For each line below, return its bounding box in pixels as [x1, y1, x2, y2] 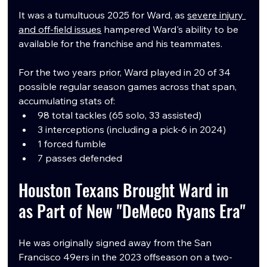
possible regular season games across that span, [18, 80, 240, 93]
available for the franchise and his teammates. [18, 38, 223, 50]
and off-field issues [18, 23, 102, 36]
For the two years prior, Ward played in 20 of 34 [18, 66, 234, 79]
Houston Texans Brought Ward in [18, 178, 233, 203]
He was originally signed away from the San [18, 237, 215, 249]
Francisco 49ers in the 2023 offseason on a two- [18, 251, 233, 263]
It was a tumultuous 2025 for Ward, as [18, 9, 188, 21]
